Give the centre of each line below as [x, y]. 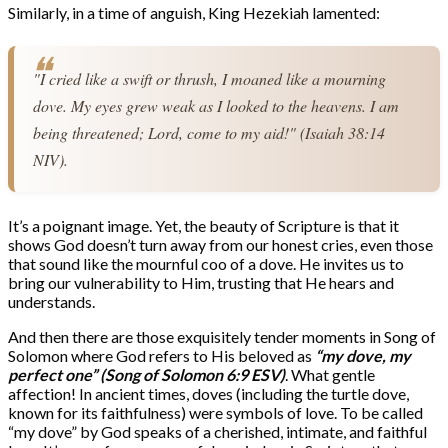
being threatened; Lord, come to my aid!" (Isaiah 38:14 [209, 133]
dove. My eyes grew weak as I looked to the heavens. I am [216, 106]
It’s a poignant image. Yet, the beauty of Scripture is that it [203, 226]
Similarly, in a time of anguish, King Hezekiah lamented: [194, 12]
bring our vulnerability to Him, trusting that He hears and [201, 283]
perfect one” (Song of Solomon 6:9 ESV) [146, 375]
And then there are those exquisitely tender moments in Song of [222, 337]
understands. [51, 302]
